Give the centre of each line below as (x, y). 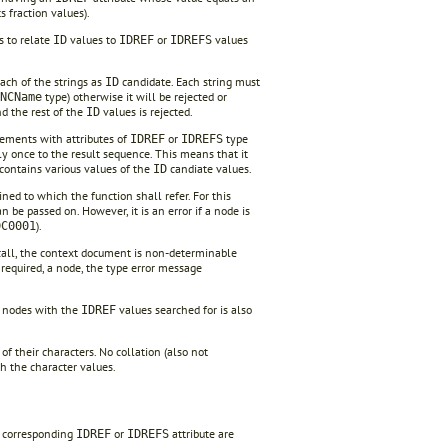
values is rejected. (146, 111)
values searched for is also (184, 309)
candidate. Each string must (189, 81)
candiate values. (209, 168)
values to (93, 39)
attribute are (201, 434)
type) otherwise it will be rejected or (134, 96)
